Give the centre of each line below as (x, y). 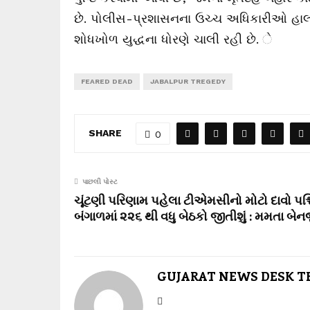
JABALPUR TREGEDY (188, 81)
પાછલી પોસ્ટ (100, 182)
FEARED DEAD (107, 81)
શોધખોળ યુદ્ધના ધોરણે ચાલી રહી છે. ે (173, 39)
